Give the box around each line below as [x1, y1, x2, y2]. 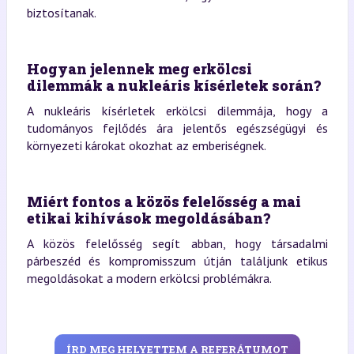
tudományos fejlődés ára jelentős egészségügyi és [26, 119, 328, 136]
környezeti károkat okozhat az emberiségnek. [26, 137, 266, 153]
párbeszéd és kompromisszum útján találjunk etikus [26, 252, 328, 269]
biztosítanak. [26, 4, 96, 21]
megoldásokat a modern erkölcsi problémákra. [26, 269, 272, 286]
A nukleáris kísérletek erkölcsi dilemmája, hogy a [26, 102, 328, 119]
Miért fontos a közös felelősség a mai [26, 191, 301, 211]
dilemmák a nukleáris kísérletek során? [26, 75, 321, 95]
